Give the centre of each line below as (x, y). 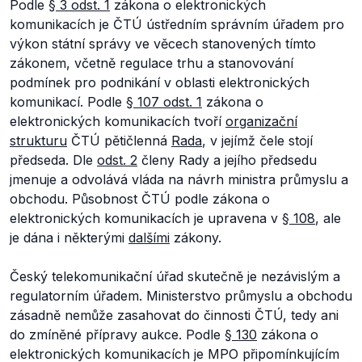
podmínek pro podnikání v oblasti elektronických (160, 82)
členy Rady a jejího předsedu (227, 160)
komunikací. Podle (68, 102)
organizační (261, 121)
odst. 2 (117, 160)
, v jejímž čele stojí (257, 141)
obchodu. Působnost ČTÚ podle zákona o (140, 199)
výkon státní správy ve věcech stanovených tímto (163, 44)
